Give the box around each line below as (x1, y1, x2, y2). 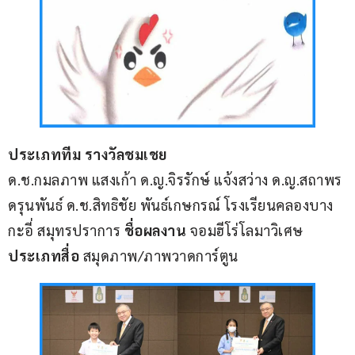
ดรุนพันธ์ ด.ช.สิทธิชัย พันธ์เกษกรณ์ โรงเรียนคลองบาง (8, 196, 334, 215)
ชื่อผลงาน (124, 221, 190, 240)
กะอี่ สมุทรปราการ (8, 221, 124, 240)
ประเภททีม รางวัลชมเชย (8, 145, 167, 164)
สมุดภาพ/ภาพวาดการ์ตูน (82, 246, 239, 265)
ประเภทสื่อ (8, 246, 83, 265)
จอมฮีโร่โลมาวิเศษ (189, 221, 307, 240)
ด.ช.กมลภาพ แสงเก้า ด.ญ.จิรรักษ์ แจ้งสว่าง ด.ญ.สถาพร (8, 170, 345, 189)
